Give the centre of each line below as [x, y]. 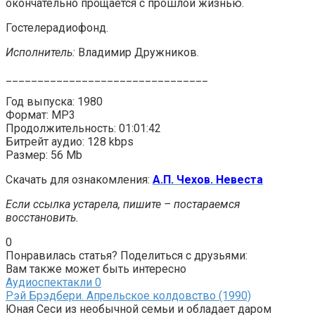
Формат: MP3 [40, 115]
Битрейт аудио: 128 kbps [70, 141]
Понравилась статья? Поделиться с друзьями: [127, 255]
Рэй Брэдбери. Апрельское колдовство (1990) [128, 295]
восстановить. [42, 217]
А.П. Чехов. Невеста [208, 179]
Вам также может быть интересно [96, 269]
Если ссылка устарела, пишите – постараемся [123, 204]
